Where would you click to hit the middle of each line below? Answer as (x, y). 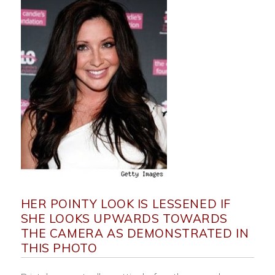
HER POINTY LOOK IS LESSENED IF (126, 204)
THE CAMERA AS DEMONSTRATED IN (135, 233)
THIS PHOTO (59, 248)
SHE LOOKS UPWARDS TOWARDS (124, 219)
